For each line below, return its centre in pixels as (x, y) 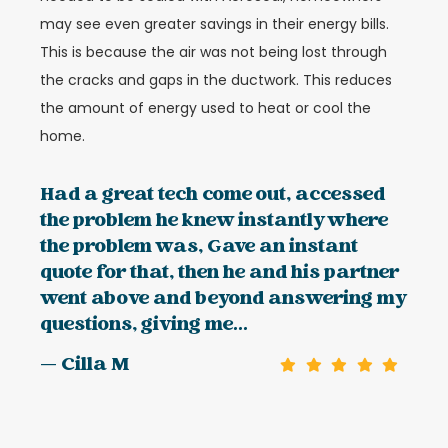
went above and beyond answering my (223, 299)
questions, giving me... (144, 325)
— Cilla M (84, 365)
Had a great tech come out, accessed (212, 195)
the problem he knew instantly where (214, 221)
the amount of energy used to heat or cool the (205, 108)
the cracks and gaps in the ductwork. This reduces (216, 80)
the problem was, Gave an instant (199, 247)
